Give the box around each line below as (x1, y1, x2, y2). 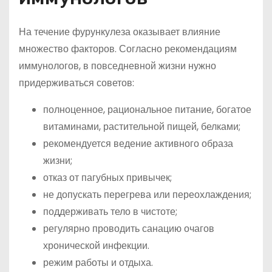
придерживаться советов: (19, 76, 134, 90)
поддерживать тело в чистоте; (43, 205, 177, 219)
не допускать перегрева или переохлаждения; (43, 188, 251, 202)
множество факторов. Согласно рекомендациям (19, 42, 237, 56)
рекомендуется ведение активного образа (43, 137, 233, 151)
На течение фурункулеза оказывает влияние (19, 25, 220, 39)
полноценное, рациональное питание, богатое (43, 103, 251, 117)
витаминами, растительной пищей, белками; (43, 120, 240, 134)
